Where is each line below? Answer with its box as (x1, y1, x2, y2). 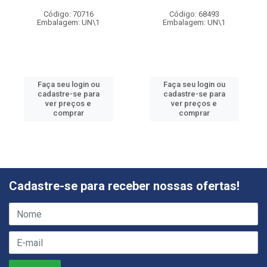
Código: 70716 (43, 10, 94, 18)
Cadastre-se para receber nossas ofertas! (9, 179, 240, 193)
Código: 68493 (169, 10, 219, 18)
